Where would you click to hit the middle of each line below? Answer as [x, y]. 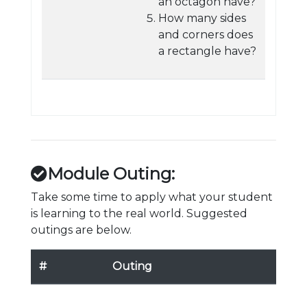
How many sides [202, 18]
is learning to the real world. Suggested [139, 213]
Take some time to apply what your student [152, 197]
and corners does [206, 35]
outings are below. [81, 230]
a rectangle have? [207, 51]
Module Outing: [111, 174]
